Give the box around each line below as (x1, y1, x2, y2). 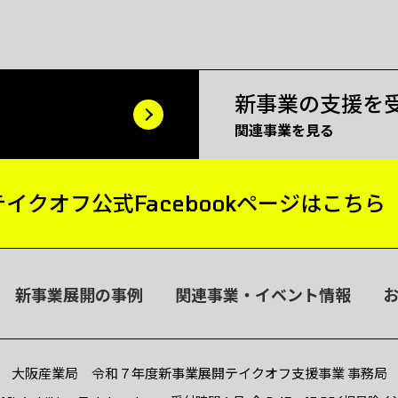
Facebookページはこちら (134, 190, 386, 217)
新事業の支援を (235, 91, 384, 117)
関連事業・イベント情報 (175, 285, 351, 306)
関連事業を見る (235, 122, 334, 139)
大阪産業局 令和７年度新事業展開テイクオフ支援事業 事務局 (11, 365, 387, 382)
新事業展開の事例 (15, 285, 143, 306)
